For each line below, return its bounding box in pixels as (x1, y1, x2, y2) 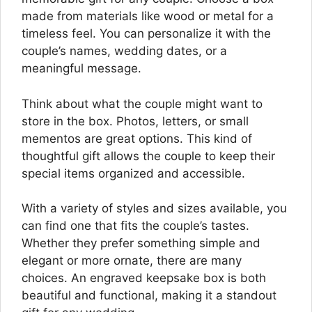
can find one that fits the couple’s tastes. (22, 219, 249, 233)
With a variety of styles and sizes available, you (22, 201, 287, 216)
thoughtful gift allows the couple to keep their (22, 148, 275, 163)
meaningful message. (22, 61, 141, 76)
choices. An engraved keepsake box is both (22, 271, 266, 286)
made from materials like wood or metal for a (22, 9, 274, 24)
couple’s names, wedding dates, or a (22, 44, 227, 58)
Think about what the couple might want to (22, 96, 263, 111)
